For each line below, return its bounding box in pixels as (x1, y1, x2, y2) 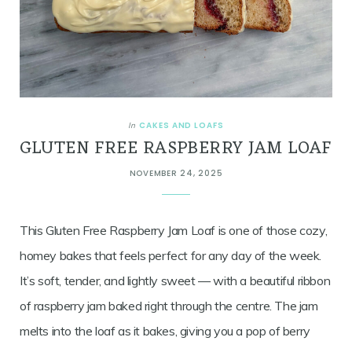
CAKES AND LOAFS (139, 119, 224, 132)
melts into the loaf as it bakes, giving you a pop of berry (20, 323, 310, 339)
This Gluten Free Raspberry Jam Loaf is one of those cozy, (20, 222, 328, 239)
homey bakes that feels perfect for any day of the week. (20, 247, 322, 264)
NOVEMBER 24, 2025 (129, 167, 223, 180)
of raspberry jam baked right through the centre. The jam (20, 298, 318, 314)
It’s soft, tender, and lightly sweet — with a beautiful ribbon (20, 273, 331, 289)
